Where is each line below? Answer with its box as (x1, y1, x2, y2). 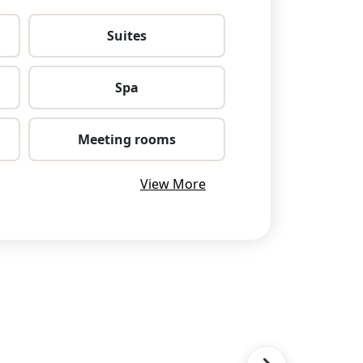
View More (140, 175, 206, 194)
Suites (106, 26, 147, 45)
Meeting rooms (77, 130, 176, 148)
